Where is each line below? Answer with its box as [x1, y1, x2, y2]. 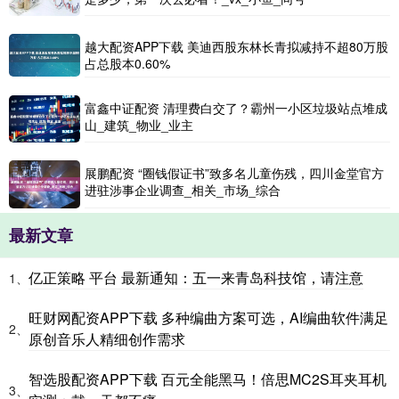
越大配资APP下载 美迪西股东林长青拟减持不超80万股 [85, 37, 388, 55]
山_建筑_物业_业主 [85, 115, 193, 134]
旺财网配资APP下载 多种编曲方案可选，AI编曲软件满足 [28, 306, 388, 328]
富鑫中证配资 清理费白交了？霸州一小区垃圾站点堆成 [85, 98, 387, 117]
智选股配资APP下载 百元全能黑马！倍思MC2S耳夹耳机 [28, 368, 387, 389]
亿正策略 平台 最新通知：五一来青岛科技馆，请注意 [28, 266, 363, 288]
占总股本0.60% [85, 53, 170, 72]
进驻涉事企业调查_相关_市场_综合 [85, 181, 281, 199]
